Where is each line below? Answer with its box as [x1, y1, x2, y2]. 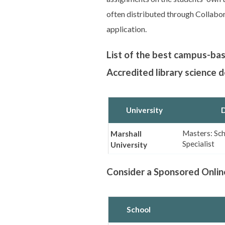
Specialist [182, 139, 214, 148]
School [127, 204, 151, 214]
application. [106, 24, 147, 34]
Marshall [110, 129, 142, 139]
